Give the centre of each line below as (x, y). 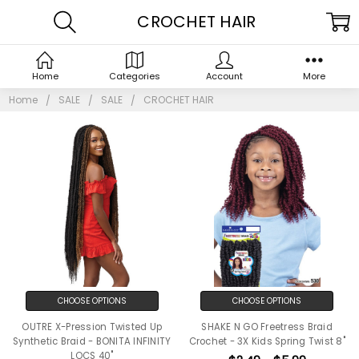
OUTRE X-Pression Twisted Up (92, 327)
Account (224, 77)
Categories (135, 77)
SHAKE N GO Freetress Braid (267, 327)
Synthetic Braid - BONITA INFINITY (92, 342)
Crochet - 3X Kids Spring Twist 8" (267, 342)
